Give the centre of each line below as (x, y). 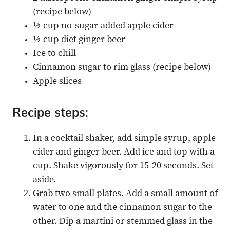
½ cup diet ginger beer (79, 40)
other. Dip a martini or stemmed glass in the (123, 222)
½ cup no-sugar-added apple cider (103, 26)
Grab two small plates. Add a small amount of (125, 194)
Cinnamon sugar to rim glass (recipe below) (122, 68)
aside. (45, 180)
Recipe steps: (50, 113)
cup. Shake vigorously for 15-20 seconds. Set (123, 167)
